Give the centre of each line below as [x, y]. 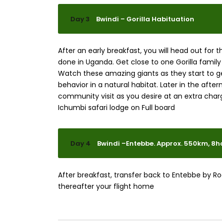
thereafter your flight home [106, 186]
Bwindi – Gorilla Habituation [145, 19]
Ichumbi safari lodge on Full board [116, 108]
